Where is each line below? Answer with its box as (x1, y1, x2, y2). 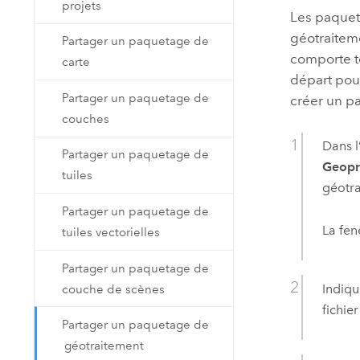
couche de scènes (62, 281, 166, 297)
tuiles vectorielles (62, 225, 161, 240)
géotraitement (64, 338, 145, 354)
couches (62, 111, 110, 126)
